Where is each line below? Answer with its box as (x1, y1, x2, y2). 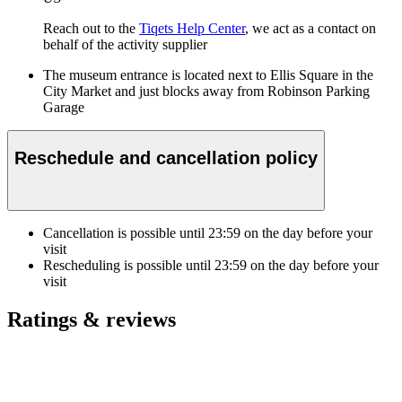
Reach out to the (43, 21, 139, 37)
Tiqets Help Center (139, 21, 245, 37)
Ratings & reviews (7, 307, 176, 331)
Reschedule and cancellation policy (14, 148, 318, 168)
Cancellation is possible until (43, 224, 208, 240)
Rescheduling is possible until (43, 257, 214, 273)
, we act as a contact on (245, 21, 376, 37)
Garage (43, 100, 84, 116)
